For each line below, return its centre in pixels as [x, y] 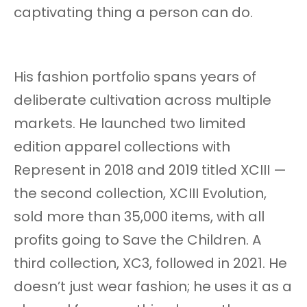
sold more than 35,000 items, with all [139, 217]
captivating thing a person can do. [133, 13]
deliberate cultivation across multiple [143, 100]
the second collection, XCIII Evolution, [140, 194]
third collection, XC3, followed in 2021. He [150, 263]
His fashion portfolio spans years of [135, 77]
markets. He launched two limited [130, 124]
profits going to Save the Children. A [137, 240]
